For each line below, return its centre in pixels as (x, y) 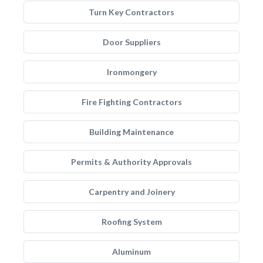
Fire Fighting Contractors (131, 102)
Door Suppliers (131, 42)
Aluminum (131, 252)
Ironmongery (131, 72)
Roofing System (131, 222)
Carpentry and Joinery (131, 192)
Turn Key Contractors (131, 12)
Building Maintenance (131, 132)
